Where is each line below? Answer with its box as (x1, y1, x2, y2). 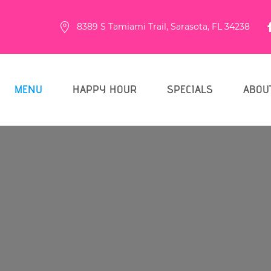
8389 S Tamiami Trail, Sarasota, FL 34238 (77, 21, 250, 32)
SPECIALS (167, 82, 213, 96)
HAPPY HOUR (73, 82, 137, 96)
